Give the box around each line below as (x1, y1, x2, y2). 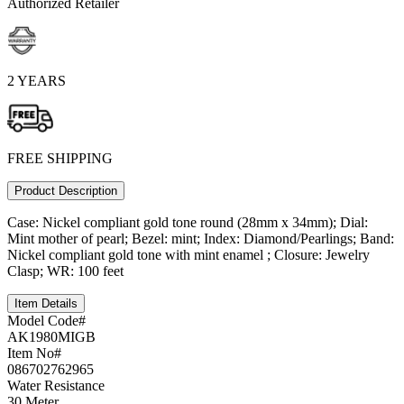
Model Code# (7, 313, 86, 329)
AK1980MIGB (7, 329, 96, 345)
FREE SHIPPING (7, 151, 113, 167)
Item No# (7, 345, 61, 362)
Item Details (14, 297, 78, 311)
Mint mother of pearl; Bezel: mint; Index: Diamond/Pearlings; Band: (7, 231, 394, 247)
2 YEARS (7, 73, 66, 89)
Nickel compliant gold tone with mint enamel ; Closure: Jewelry (7, 247, 370, 263)
